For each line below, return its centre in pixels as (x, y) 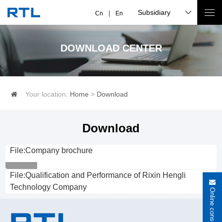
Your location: (47, 94)
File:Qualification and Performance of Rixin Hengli (98, 175)
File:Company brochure (51, 150)
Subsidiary (154, 12)
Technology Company (48, 187)
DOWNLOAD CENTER (111, 48)
